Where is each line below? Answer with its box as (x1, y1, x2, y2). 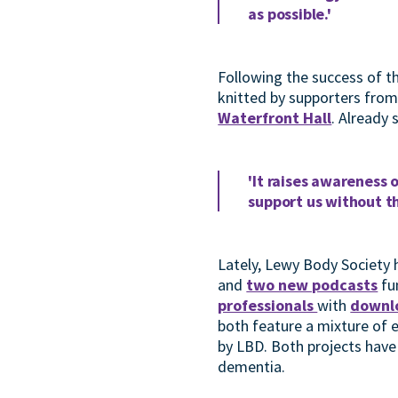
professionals (218, 295, 318, 315)
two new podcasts (246, 275, 378, 295)
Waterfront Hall (218, 107, 332, 128)
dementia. (218, 356, 286, 377)
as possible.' (248, 4, 331, 24)
